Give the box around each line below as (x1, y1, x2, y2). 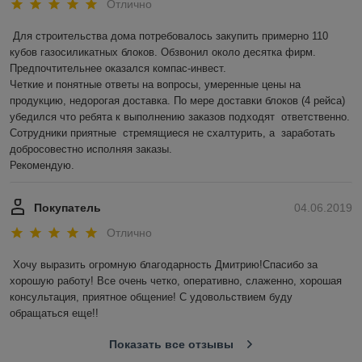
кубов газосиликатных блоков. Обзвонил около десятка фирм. (10, 45, 316, 58)
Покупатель (34, 200, 101, 214)
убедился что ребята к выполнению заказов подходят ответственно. (10, 110, 350, 123)
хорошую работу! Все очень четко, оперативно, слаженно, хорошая (10, 275, 342, 288)
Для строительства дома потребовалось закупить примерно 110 (13, 29, 328, 42)
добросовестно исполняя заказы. (10, 142, 175, 155)
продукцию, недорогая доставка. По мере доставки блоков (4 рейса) (10, 94, 345, 107)
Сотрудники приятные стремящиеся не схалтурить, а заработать (10, 126, 335, 139)
